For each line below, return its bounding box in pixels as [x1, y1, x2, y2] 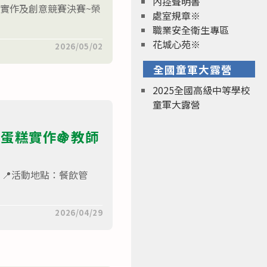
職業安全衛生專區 [152, 23, 229, 38]
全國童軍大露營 [153, 61, 233, 77]
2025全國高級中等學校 [152, 82, 250, 97]
